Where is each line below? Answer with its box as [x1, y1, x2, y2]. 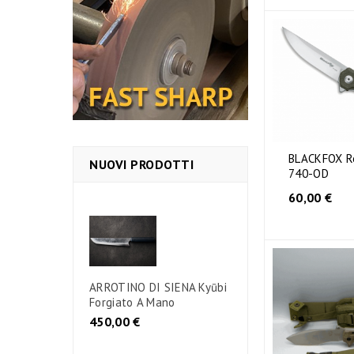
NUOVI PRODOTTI [89, 156, 194, 172]
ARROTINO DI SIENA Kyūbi [89, 279, 227, 295]
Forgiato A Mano [89, 294, 175, 310]
